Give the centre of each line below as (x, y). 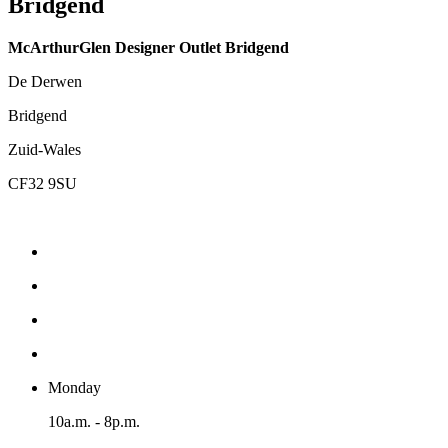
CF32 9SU (42, 183)
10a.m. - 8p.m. (94, 421)
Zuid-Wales (44, 149)
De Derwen (45, 81)
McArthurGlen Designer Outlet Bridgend (148, 47)
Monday (74, 387)
